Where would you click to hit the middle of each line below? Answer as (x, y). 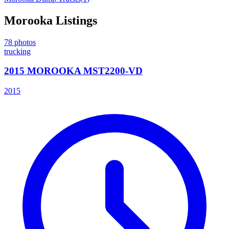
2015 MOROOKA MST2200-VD (73, 71)
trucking (17, 51)
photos (24, 42)
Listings (75, 20)
